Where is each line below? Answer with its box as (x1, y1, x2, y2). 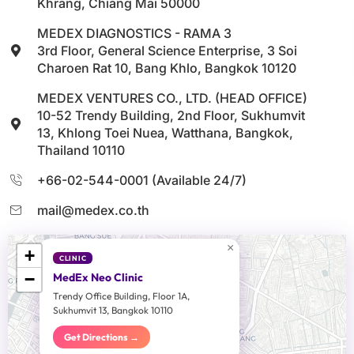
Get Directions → (64, 331, 139, 344)
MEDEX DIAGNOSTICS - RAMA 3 (37, 25, 232, 42)
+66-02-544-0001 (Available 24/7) (37, 172, 247, 189)
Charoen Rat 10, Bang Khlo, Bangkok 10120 (37, 60, 296, 77)
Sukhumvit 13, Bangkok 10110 (53, 304, 173, 317)
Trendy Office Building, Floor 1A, (53, 290, 190, 303)
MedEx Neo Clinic (53, 270, 143, 285)
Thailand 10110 (37, 142, 125, 159)
